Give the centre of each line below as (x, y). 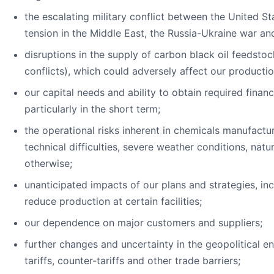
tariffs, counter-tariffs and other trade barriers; (132, 261)
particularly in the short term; (92, 109)
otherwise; (48, 164)
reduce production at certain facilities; (113, 202)
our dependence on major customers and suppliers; (143, 223)
